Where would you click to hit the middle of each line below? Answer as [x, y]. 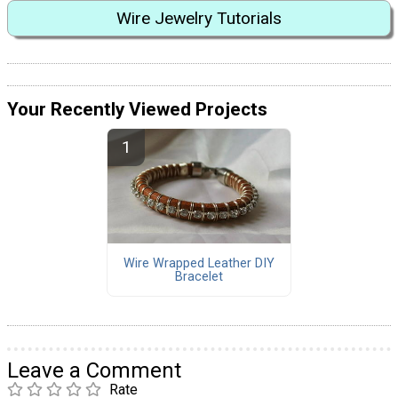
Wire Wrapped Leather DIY [199, 263]
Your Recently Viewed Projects [137, 110]
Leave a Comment [94, 371]
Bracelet [199, 276]
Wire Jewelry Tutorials [199, 18]
